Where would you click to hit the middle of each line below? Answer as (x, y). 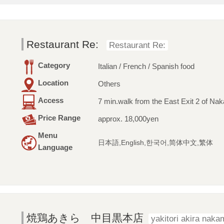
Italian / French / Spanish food (146, 66)
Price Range (59, 118)
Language (55, 147)
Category (54, 65)
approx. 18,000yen (128, 119)
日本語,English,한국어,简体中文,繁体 (155, 143)
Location (53, 83)
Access (50, 100)
